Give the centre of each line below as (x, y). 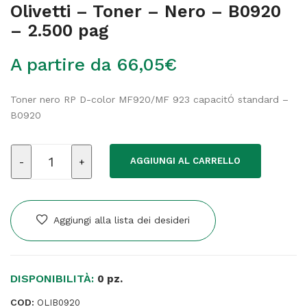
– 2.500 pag (59, 30)
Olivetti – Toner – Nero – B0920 (146, 11)
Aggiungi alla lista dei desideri (122, 220)
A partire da (63, 64)
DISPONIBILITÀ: (54, 279)
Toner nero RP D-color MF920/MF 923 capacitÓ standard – (149, 99)
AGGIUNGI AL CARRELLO (185, 161)
